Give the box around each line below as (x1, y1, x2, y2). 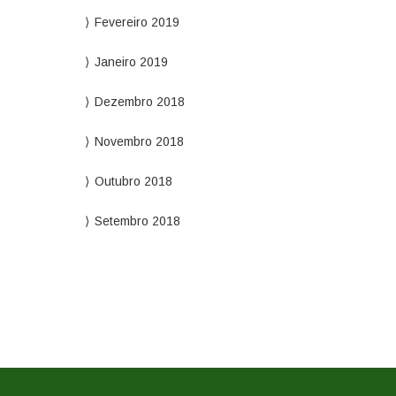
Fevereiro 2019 (94, 15, 179, 29)
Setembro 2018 (94, 214, 180, 228)
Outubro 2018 (94, 174, 172, 188)
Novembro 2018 (94, 134, 184, 148)
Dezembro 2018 (94, 95, 185, 109)
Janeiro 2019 (94, 55, 168, 69)
